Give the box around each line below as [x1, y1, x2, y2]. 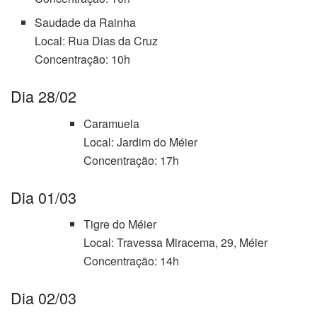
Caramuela [83, 115, 139, 132]
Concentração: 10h [35, 50, 131, 67]
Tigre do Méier [83, 216, 156, 233]
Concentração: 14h [83, 253, 179, 270]
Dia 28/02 [11, 84, 76, 107]
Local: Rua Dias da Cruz [35, 32, 158, 49]
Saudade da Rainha [35, 13, 137, 30]
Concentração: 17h [83, 151, 179, 168]
